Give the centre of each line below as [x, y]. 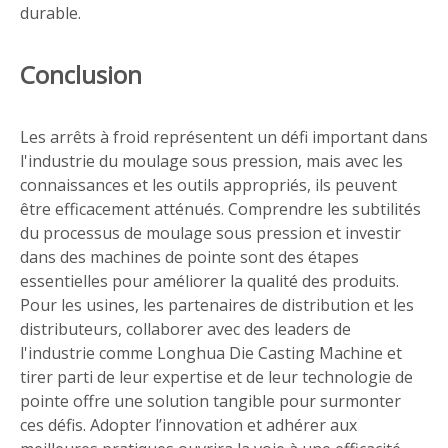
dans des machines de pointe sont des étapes [189, 257]
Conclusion [81, 74]
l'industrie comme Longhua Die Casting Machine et [211, 353]
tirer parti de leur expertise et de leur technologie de [216, 377]
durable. [50, 13]
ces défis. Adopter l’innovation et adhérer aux [188, 425]
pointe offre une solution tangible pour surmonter [210, 401]
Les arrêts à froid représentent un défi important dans [224, 137]
